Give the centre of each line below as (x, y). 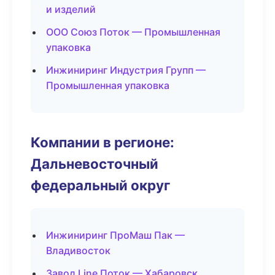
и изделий (71, 9)
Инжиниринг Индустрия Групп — (126, 70)
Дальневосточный (95, 164)
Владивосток (78, 250)
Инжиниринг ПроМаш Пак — (115, 235)
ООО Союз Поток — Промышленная (133, 32)
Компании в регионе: (103, 142)
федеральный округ (100, 185)
